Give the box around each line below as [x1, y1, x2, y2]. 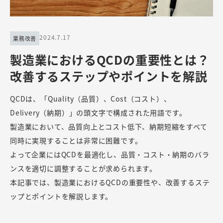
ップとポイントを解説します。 [10, 191, 113, 201]
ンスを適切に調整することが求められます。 [10, 163, 157, 173]
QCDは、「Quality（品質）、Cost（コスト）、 [10, 93, 171, 104]
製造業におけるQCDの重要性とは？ [10, 50, 210, 68]
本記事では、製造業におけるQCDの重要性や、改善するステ [10, 177, 210, 187]
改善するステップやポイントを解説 [10, 67, 208, 85]
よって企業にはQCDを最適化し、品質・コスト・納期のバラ [10, 149, 210, 159]
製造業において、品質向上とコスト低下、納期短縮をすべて [10, 121, 208, 131]
